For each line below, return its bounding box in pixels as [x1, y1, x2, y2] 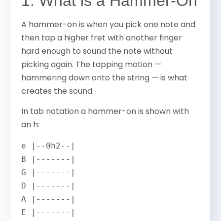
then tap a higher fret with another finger [21, 32, 183, 43]
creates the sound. [21, 85, 94, 97]
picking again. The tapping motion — [21, 58, 162, 70]
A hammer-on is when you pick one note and [21, 18, 196, 30]
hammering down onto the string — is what [21, 72, 188, 83]
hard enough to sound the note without [21, 45, 173, 57]
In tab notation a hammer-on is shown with [21, 105, 189, 117]
